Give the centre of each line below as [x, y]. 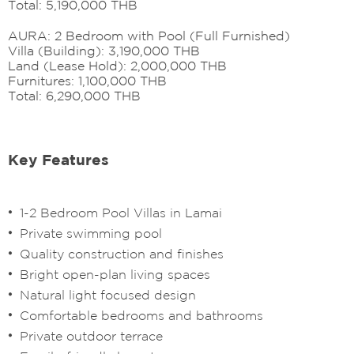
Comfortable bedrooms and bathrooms [141, 315]
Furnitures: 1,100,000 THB [87, 80]
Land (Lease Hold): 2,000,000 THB [117, 65]
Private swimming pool [91, 233]
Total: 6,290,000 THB [74, 95]
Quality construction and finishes [122, 253]
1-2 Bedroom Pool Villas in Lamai [123, 212]
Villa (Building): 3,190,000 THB [104, 50]
